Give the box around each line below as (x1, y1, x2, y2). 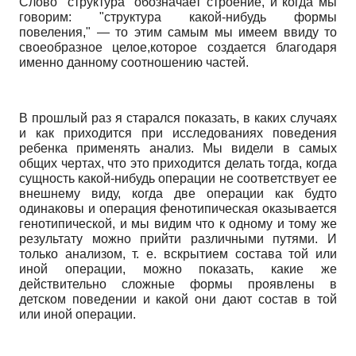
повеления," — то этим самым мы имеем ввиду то (19, 25, 337, 39)
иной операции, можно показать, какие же (19, 261, 337, 276)
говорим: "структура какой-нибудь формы (19, 10, 337, 24)
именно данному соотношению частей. (19, 55, 249, 69)
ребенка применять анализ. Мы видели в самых (19, 141, 337, 155)
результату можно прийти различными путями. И (19, 231, 337, 246)
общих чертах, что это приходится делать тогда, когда (19, 156, 337, 170)
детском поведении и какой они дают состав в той (19, 292, 337, 306)
